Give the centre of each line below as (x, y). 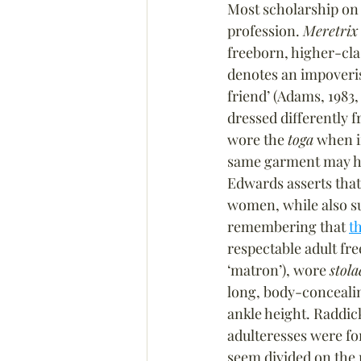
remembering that (288, 226)
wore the (257, 139)
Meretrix (330, 31)
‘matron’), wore (278, 270)
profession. (265, 31)
